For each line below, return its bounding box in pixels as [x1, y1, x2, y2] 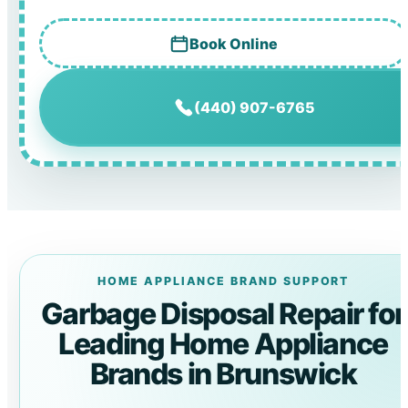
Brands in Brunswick [89, 355, 357, 392]
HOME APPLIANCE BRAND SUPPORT [97, 273, 350, 288]
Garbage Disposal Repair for [40, 295, 406, 331]
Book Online [189, 34, 278, 53]
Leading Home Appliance [58, 325, 388, 362]
